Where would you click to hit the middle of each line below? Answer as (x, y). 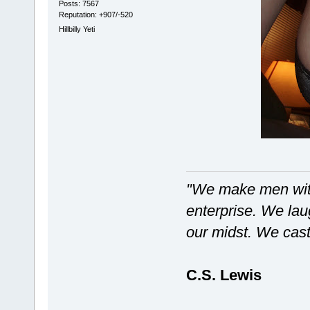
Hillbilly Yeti (76, 29)
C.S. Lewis (224, 275)
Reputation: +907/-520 (95, 14)
